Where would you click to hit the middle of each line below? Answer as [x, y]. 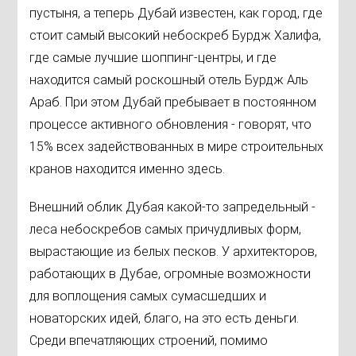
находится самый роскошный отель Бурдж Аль [169, 80]
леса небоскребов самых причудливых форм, [166, 230]
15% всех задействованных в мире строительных [177, 147]
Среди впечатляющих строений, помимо [149, 341]
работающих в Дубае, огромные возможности [170, 274]
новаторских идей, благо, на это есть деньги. [164, 319]
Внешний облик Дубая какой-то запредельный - [173, 207]
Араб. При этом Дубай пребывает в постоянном [173, 103]
